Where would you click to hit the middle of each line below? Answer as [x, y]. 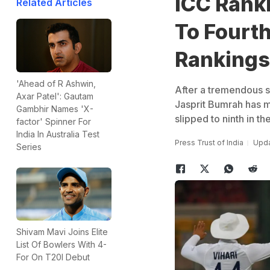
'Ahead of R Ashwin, [56, 83]
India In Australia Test [58, 134]
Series [29, 146]
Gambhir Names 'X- [55, 108]
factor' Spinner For [54, 121]
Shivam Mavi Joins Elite [62, 232]
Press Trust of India [209, 143]
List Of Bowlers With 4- [61, 245]
